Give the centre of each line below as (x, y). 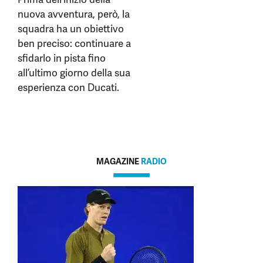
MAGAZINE (119, 161)
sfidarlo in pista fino (62, 58)
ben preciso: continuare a (74, 43)
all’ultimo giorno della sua (74, 73)
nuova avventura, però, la (74, 14)
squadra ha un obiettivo (71, 29)
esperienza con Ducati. (68, 87)
